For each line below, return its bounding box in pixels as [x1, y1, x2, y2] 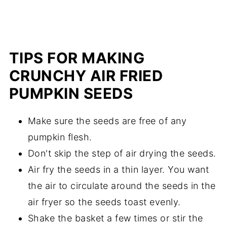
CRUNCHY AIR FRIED [9, 67, 163, 85]
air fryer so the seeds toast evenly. [27, 197, 181, 208]
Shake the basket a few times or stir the [27, 213, 203, 224]
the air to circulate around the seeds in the [27, 180, 216, 192]
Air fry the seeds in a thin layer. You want [27, 164, 209, 175]
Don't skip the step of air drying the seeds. [27, 148, 216, 159]
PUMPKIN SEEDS [9, 85, 133, 103]
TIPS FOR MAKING [9, 49, 145, 67]
